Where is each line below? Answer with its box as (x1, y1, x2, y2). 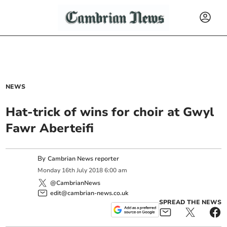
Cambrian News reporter (48, 155, 120, 163)
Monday (37, 166, 61, 175)
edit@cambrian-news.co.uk (50, 188, 129, 197)
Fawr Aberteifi (6, 120, 94, 136)
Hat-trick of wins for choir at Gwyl (6, 104, 214, 120)
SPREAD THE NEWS (159, 198, 221, 206)
